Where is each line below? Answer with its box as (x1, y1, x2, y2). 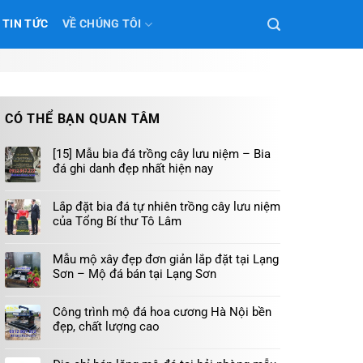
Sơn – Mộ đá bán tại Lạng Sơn (53, 267, 216, 281)
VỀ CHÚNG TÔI (62, 17, 142, 31)
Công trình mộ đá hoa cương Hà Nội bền (53, 305, 271, 319)
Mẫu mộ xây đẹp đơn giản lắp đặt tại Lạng (53, 252, 279, 267)
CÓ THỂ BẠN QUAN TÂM (5, 111, 161, 126)
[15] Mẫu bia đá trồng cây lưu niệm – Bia (53, 147, 271, 161)
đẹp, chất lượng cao (53, 319, 160, 334)
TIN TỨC (2, 17, 49, 31)
